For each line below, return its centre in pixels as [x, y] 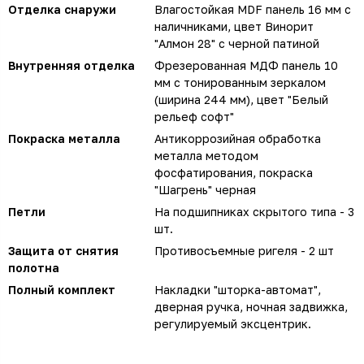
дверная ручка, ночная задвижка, [251, 306]
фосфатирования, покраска [234, 172]
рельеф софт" [194, 116]
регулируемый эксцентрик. [233, 323]
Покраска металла [64, 138]
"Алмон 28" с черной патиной [237, 43]
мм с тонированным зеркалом [240, 82]
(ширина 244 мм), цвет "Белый [241, 99]
